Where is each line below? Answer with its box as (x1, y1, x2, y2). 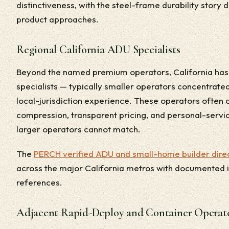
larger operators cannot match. (16, 124, 141, 134)
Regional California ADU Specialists (16, 43, 180, 56)
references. (16, 177, 62, 188)
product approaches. (16, 14, 99, 25)
